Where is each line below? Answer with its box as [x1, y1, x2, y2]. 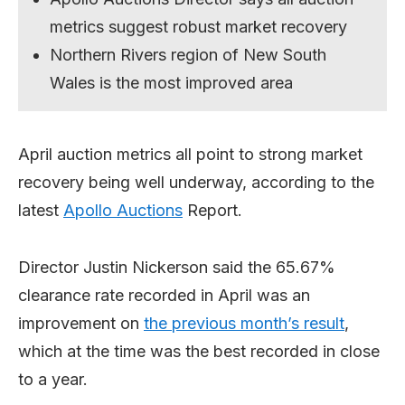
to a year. [18, 369, 88, 389]
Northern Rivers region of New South [50, 44, 327, 64]
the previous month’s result [144, 313, 344, 333]
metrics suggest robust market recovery [50, 16, 348, 36]
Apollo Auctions [63, 200, 183, 220]
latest [18, 200, 63, 220]
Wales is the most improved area [50, 72, 294, 92]
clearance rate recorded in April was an [18, 285, 310, 305]
